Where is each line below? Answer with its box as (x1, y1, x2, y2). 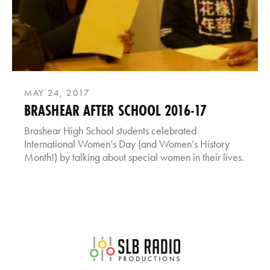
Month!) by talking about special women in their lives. (24, 149, 244, 164)
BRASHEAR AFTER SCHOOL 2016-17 (24, 99, 207, 121)
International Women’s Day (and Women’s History (24, 136, 230, 151)
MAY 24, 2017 (24, 86, 90, 99)
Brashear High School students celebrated (24, 123, 196, 137)
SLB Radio (180, 233, 239, 254)
